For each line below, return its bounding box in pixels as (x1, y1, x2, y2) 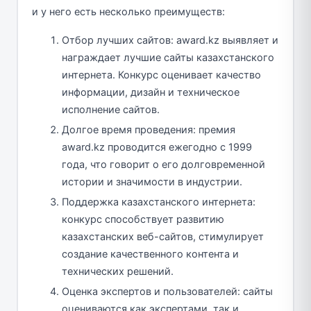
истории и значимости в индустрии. (62, 175, 242, 188)
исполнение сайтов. (62, 103, 160, 116)
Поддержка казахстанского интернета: (62, 195, 255, 208)
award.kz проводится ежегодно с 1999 (62, 140, 252, 153)
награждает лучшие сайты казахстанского (62, 51, 274, 64)
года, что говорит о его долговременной (62, 158, 265, 171)
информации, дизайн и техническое (62, 85, 239, 99)
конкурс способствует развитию (62, 212, 224, 226)
